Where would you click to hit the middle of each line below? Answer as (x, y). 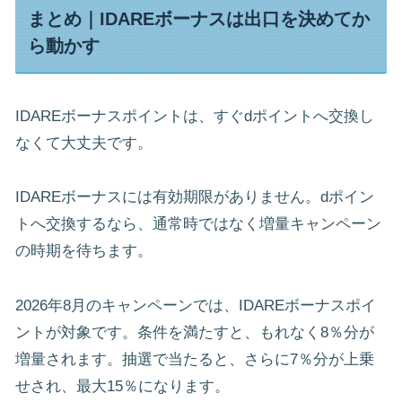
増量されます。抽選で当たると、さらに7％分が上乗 (195, 359)
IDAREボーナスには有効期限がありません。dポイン (195, 197)
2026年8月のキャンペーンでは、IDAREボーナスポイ (196, 305)
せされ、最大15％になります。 (122, 386)
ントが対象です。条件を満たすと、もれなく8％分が (195, 332)
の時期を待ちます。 (84, 251)
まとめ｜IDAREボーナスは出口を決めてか (199, 19)
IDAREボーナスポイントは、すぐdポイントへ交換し (195, 116)
